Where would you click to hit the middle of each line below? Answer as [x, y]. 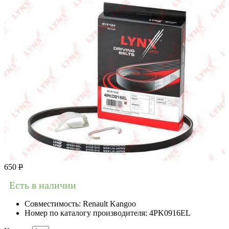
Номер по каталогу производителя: [87, 213]
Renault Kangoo [109, 203]
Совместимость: [54, 203]
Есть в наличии [43, 185]
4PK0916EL [170, 213]
